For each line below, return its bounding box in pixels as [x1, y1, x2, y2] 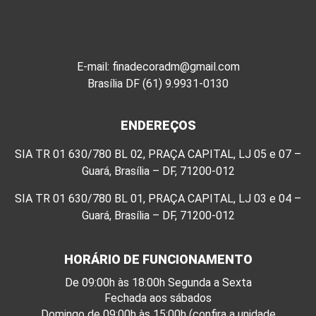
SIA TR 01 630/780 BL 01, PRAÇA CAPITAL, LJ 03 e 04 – [15, 191, 301, 205]
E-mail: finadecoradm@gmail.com [76, 60, 240, 74]
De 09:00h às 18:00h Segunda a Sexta [64, 276, 252, 290]
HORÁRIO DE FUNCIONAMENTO [63, 252, 253, 267]
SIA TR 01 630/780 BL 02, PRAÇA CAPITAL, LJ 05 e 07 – [15, 147, 301, 162]
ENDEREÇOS [120, 118, 196, 133]
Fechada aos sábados [104, 291, 212, 305]
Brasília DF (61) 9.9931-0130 [87, 77, 229, 91]
